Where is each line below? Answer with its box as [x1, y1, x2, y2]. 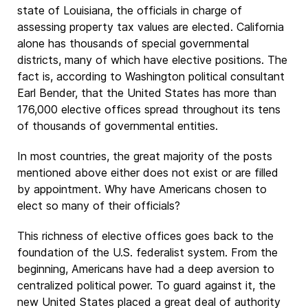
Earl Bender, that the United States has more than [17, 86, 276, 100]
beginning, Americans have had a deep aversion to [17, 262, 274, 276]
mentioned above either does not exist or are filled [17, 166, 278, 179]
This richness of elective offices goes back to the [17, 229, 274, 243]
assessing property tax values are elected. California [17, 20, 284, 34]
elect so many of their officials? [17, 199, 180, 212]
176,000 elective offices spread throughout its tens [17, 102, 280, 116]
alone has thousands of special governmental [17, 36, 249, 50]
